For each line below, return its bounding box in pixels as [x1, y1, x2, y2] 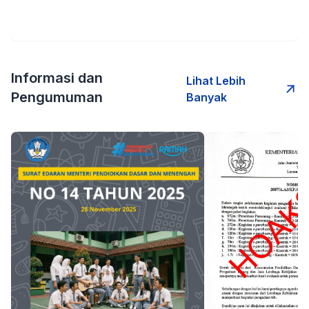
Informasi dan [11, 69, 103, 86]
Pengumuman [11, 88, 103, 106]
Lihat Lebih [186, 73, 246, 88]
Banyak [186, 90, 227, 104]
